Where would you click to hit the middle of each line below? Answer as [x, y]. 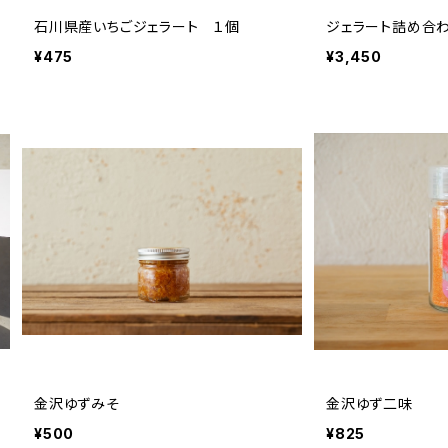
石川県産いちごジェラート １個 [137, 27]
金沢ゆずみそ [77, 404]
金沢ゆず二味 [369, 404]
